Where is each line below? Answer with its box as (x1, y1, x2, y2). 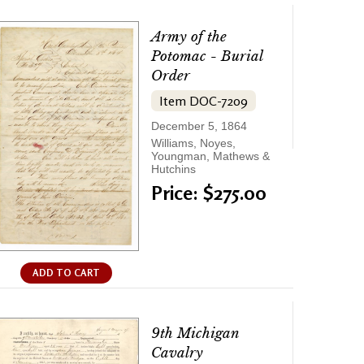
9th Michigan (151, 325, 240, 343)
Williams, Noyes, (151, 136, 236, 150)
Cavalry (151, 344, 203, 362)
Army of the (151, 28, 227, 46)
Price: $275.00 (151, 181, 266, 206)
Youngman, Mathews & (151, 149, 270, 163)
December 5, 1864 (151, 119, 247, 133)
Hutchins (151, 162, 196, 176)
